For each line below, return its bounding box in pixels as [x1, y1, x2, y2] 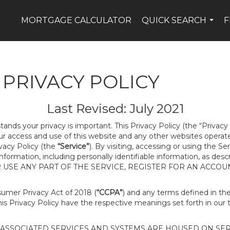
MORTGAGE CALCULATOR [21, 15, 132, 25]
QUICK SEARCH [142, 15, 207, 25]
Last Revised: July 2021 [46, 101, 184, 116]
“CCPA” [97, 188, 123, 197]
